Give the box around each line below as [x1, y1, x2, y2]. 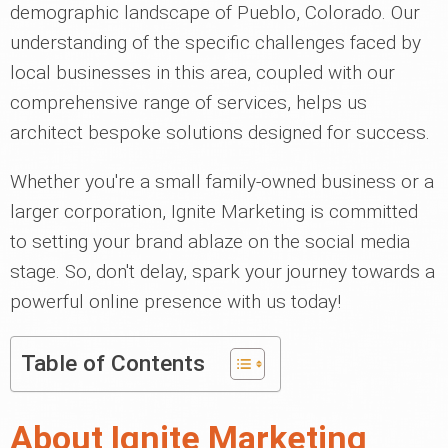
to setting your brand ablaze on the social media [10, 230, 410, 253]
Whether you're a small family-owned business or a [10, 170, 434, 193]
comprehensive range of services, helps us [10, 91, 367, 114]
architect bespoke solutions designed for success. [10, 121, 430, 144]
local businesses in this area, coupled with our [10, 61, 395, 84]
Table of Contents [21, 350, 205, 377]
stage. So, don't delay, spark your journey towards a [10, 260, 435, 283]
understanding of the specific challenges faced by [10, 31, 421, 54]
